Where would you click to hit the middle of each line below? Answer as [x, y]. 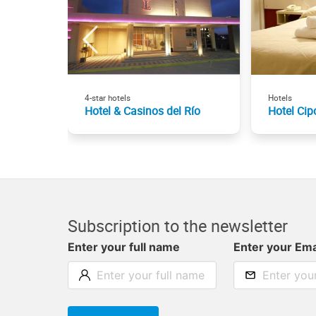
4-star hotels [108, 97]
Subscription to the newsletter [178, 225]
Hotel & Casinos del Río [142, 110]
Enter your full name [124, 247]
